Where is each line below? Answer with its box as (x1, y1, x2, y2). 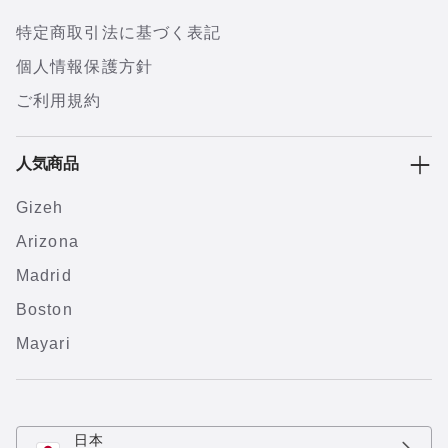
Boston (16, 301, 73, 318)
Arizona (16, 233, 79, 250)
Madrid (16, 267, 72, 284)
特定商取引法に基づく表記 (16, 24, 222, 41)
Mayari (16, 335, 71, 352)
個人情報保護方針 (16, 58, 153, 75)
